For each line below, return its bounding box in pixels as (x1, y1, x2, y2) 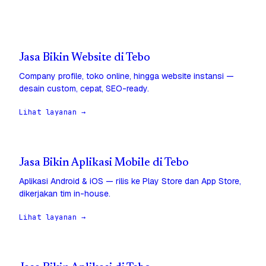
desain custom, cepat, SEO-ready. (19, 83, 149, 94)
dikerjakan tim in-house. (19, 188, 110, 199)
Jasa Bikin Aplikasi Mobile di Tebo (19, 157, 189, 169)
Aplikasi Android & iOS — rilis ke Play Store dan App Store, (19, 176, 241, 187)
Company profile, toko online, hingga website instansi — (19, 71, 234, 82)
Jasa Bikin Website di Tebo (19, 52, 150, 64)
